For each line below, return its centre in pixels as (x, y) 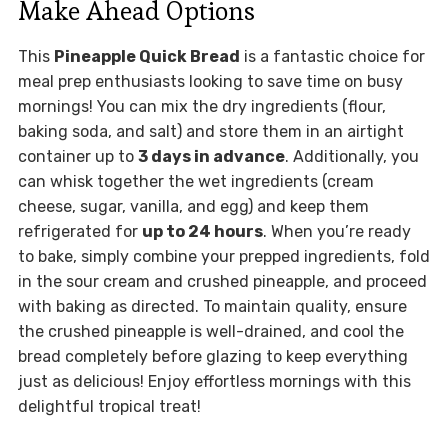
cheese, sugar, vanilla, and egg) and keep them (193, 206)
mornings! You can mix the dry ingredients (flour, (201, 106)
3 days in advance (211, 156)
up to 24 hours (202, 231)
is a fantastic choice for (332, 56)
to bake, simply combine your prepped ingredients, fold (223, 256)
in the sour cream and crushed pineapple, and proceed (222, 281)
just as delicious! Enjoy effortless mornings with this (214, 381)
